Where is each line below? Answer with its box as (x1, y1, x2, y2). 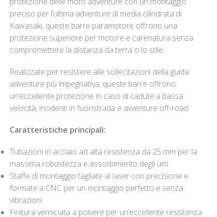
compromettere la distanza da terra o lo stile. (10, 45, 164, 56)
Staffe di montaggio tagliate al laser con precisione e (10, 170, 188, 182)
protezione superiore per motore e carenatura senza (10, 32, 193, 44)
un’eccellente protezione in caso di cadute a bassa (10, 91, 183, 102)
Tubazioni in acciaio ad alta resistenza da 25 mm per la (10, 146, 197, 157)
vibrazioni (10, 195, 42, 206)
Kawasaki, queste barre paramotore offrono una (10, 20, 177, 31)
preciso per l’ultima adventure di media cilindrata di (10, 8, 182, 19)
